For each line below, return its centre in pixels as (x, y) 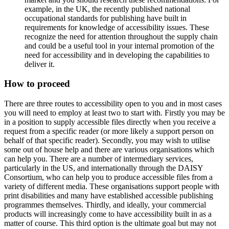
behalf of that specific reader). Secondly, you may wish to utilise (107, 140)
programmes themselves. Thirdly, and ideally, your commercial (105, 204)
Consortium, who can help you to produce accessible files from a (108, 177)
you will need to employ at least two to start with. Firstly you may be (114, 112)
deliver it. (40, 64)
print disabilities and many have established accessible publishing (109, 195)
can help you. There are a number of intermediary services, (99, 158)
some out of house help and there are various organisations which (109, 149)
